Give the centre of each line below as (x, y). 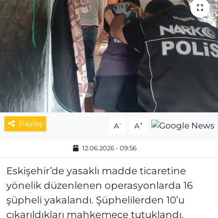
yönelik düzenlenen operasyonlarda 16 (99, 186)
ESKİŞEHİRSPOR (63, 42)
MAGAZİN (48, 18)
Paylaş (30, 124)
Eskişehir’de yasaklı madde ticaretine (96, 171)
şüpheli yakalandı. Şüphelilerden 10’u (95, 200)
